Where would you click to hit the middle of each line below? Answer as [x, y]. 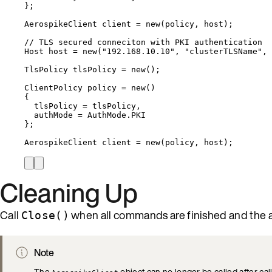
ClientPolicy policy [73, 87]
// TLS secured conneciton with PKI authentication [143, 42]
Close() [45, 215]
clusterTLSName [223, 51]
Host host [49, 51]
